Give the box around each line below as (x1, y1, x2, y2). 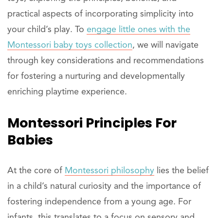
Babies (7, 131, 53, 149)
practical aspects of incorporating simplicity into (7, 10, 194, 18)
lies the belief (154, 166, 209, 175)
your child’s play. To (7, 25, 87, 34)
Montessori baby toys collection (7, 41, 132, 50)
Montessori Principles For (7, 114, 177, 132)
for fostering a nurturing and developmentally (7, 72, 185, 81)
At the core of (7, 166, 65, 175)
